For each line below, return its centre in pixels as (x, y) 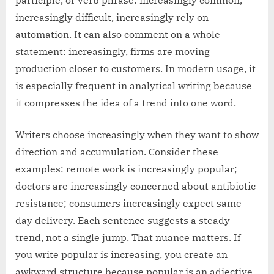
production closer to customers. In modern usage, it (135, 69)
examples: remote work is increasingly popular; (126, 169)
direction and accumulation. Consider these (117, 152)
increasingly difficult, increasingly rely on (112, 17)
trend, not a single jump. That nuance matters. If (128, 238)
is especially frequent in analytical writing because (134, 86)
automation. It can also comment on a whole (118, 35)
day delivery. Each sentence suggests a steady (123, 220)
